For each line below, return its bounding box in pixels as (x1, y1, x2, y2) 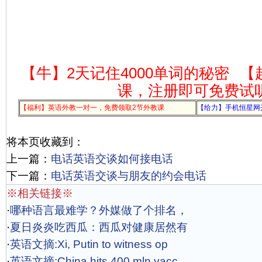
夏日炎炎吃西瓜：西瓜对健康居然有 (10, 221, 188, 233)
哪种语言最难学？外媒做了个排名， (10, 204, 188, 216)
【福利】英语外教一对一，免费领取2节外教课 (20, 104, 164, 112)
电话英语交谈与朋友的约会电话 (51, 170, 206, 182)
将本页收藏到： (6, 136, 84, 148)
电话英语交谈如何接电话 (51, 153, 173, 165)
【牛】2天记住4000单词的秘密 (20, 65, 229, 81)
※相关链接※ (6, 187, 73, 199)
